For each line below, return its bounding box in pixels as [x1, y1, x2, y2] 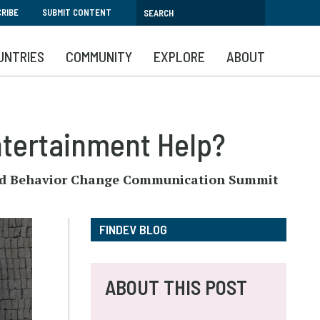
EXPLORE [154, 48, 205, 65]
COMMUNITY [66, 48, 132, 65]
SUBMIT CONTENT [42, 6, 111, 18]
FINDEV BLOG [99, 221, 167, 237]
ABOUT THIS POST [105, 275, 247, 299]
